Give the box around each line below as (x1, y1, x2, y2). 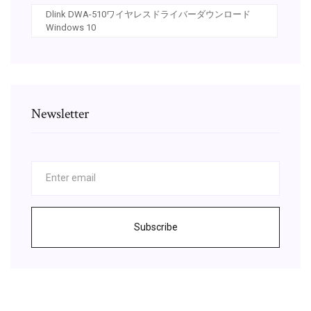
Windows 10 (46, 22, 96, 33)
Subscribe (133, 221, 178, 233)
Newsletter (31, 104, 89, 123)
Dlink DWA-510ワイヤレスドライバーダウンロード (46, 8, 251, 19)
